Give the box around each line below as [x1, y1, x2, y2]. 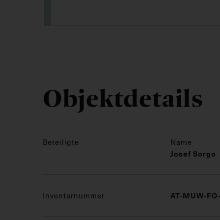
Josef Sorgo [170, 148, 216, 159]
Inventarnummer [43, 190, 105, 200]
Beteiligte [43, 137, 79, 147]
